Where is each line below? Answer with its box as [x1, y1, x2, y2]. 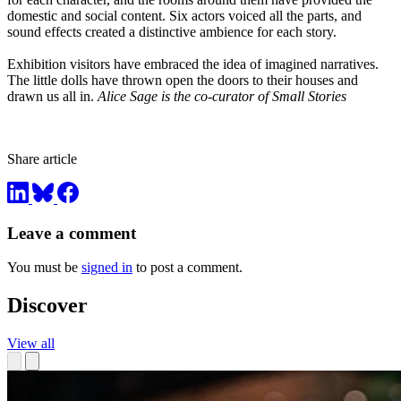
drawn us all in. [7, 89, 98, 105]
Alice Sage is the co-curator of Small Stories [98, 89, 346, 105]
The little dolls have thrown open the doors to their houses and [7, 73, 358, 89]
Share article [7, 151, 77, 167]
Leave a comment [7, 223, 136, 243]
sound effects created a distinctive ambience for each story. [7, 24, 337, 40]
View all [7, 336, 55, 352]
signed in [81, 260, 132, 276]
